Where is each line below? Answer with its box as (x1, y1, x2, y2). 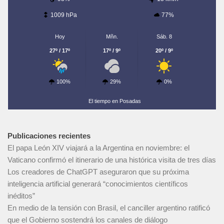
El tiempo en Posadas (88, 97, 141, 104)
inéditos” (7, 191, 35, 200)
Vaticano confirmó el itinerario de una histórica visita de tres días (7, 155, 216, 164)
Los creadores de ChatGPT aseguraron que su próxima (7, 167, 189, 176)
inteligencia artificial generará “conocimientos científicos (7, 179, 188, 188)
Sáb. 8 (156, 33, 172, 40)
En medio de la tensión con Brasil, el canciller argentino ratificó (7, 203, 210, 212)
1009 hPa (50, 11, 77, 18)
